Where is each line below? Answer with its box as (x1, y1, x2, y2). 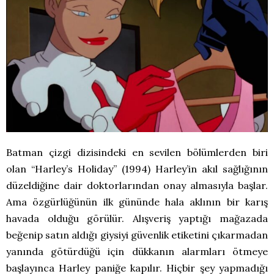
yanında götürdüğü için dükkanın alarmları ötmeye (6, 245, 268, 257)
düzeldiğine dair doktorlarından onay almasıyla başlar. (6, 179, 268, 191)
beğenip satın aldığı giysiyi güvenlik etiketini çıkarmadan (6, 228, 268, 241)
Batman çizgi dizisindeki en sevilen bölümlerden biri (6, 146, 268, 158)
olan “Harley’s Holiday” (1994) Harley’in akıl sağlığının (6, 162, 268, 175)
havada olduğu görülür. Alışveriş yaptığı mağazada (6, 212, 268, 224)
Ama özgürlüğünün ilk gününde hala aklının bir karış (6, 195, 268, 208)
